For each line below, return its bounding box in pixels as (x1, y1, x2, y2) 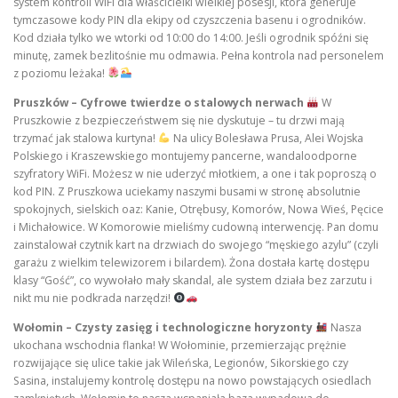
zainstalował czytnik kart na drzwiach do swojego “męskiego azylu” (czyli (13, 236, 378, 252)
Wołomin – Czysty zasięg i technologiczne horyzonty (13, 319, 315, 335)
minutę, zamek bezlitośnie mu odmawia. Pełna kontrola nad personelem (13, 47, 384, 63)
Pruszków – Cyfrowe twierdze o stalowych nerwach (13, 94, 306, 110)
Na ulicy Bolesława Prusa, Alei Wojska (170, 130, 363, 146)
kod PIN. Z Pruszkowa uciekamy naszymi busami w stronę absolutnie (13, 183, 361, 199)
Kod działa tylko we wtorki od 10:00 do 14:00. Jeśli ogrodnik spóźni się (13, 29, 369, 45)
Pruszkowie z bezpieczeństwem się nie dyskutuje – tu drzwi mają (13, 112, 345, 128)
